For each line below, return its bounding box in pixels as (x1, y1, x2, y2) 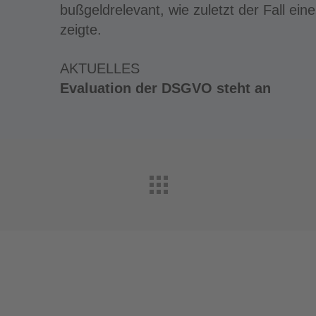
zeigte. (59, 22, 102, 38)
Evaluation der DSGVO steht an (59, 80, 271, 97)
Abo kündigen (193, 282, 279, 298)
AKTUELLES (59, 61, 140, 77)
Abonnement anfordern (37, 282, 182, 298)
